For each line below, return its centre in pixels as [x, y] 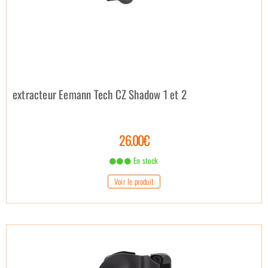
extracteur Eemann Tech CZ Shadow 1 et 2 [100, 94]
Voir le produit [134, 181]
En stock [145, 160]
